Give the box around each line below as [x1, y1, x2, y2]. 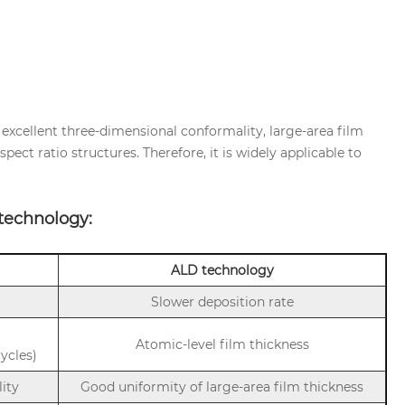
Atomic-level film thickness [135, 335, 309, 353]
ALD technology [170, 261, 274, 278]
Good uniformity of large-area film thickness [80, 378, 363, 395]
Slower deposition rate [150, 293, 294, 310]
